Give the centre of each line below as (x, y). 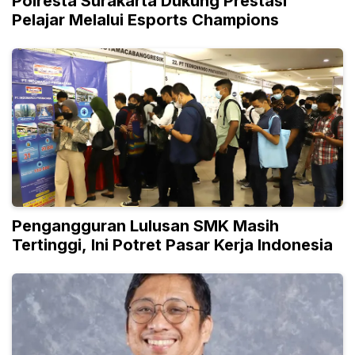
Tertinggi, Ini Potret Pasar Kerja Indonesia (172, 244)
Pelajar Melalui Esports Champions (145, 19)
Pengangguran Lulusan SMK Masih (145, 225)
